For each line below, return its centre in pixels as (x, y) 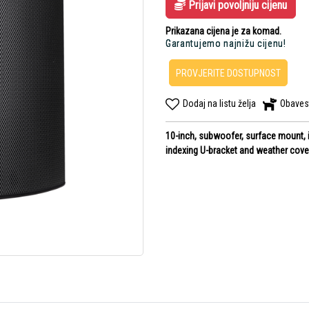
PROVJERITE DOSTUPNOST (228, 73)
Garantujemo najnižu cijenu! (226, 43)
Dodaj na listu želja (219, 103)
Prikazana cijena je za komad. (223, 31)
